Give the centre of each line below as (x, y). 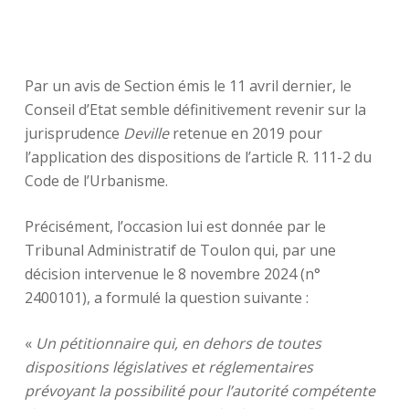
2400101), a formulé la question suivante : (166, 298)
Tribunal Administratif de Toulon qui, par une (180, 250)
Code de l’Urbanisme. (96, 181)
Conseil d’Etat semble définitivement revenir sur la (195, 110)
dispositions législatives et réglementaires (168, 367)
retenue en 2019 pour (247, 133)
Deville (147, 133)
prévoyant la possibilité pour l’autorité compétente (199, 391)
